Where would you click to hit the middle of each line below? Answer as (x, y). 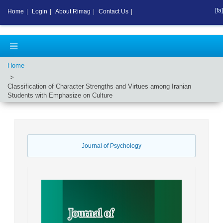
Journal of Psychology (111, 146)
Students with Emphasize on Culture (60, 95)
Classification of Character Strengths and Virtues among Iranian (99, 86)
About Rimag (73, 11)
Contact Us (113, 11)
